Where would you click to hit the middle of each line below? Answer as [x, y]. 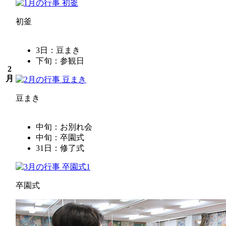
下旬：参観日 [60, 61]
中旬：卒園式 [60, 137]
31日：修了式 [60, 148]
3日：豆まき [58, 50]
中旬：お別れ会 [64, 127]
